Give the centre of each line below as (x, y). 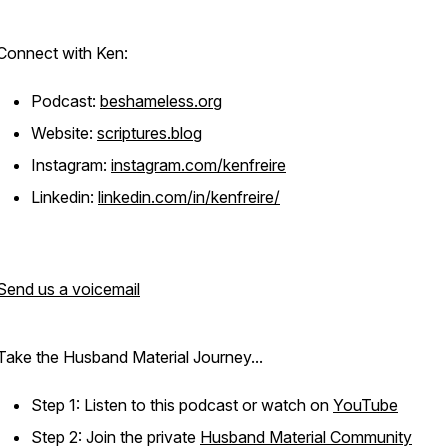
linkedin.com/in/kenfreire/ (189, 197)
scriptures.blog (149, 133)
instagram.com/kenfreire (198, 165)
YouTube (365, 405)
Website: (64, 133)
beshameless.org (161, 101)
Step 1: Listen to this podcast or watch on (182, 405)
